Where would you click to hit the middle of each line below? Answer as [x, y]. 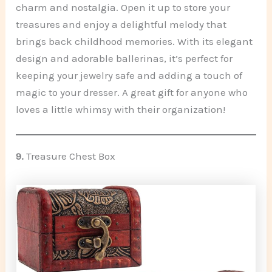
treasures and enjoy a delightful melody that [121, 24]
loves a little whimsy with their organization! [121, 109]
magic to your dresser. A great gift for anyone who [132, 92]
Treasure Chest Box [71, 156]
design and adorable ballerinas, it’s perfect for [124, 58]
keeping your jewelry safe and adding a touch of [129, 75]
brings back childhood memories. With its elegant [134, 41]
